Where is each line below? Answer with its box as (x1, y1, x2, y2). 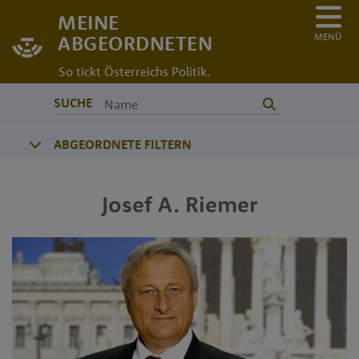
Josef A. (102, 189, 179, 218)
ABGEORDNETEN (58, 30, 212, 55)
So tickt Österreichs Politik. (58, 63, 210, 79)
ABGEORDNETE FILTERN (54, 135, 192, 152)
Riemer (185, 189, 257, 218)
